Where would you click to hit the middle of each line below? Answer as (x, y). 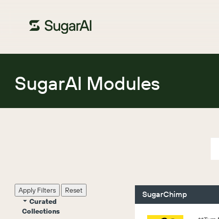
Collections (41, 211)
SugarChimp (165, 194)
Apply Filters (37, 190)
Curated (43, 201)
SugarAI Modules (87, 83)
